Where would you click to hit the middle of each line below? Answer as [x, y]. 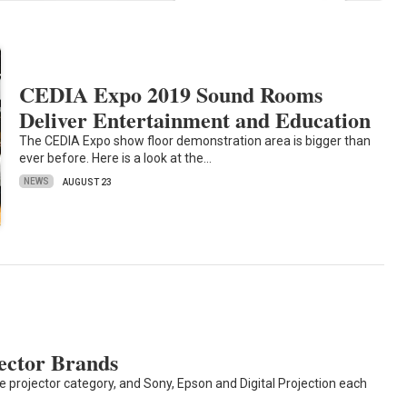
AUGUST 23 [88, 182]
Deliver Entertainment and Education [195, 119]
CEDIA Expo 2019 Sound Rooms [171, 94]
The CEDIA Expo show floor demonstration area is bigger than [195, 140]
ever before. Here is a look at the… [116, 158]
